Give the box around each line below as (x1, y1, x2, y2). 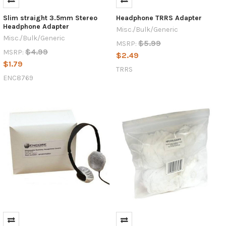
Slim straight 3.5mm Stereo (3, 13, 97, 22)
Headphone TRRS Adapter (116, 13, 202, 22)
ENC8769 (3, 73, 33, 82)
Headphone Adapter (3, 22, 69, 31)
